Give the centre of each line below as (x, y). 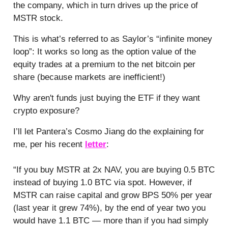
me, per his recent (49, 144)
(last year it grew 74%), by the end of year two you (109, 208)
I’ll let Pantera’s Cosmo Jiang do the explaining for (109, 131)
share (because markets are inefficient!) (89, 77)
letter (96, 144)
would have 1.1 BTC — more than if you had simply (111, 220)
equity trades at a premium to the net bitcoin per (104, 64)
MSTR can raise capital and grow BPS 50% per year (113, 195)
